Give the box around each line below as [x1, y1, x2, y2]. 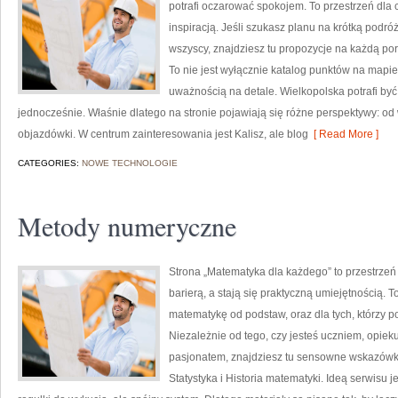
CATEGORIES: [18, 158, 82, 168]
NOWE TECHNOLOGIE [82, 158, 178, 168]
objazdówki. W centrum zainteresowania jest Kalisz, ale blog [18, 128, 308, 140]
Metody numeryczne [18, 208, 236, 243]
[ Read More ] [308, 128, 378, 140]
